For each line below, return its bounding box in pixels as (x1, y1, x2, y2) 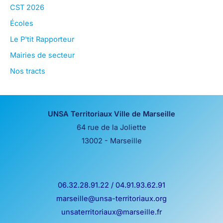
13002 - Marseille (81, 136, 142, 145)
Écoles (10, 19, 33, 28)
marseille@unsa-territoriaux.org (56, 194, 167, 204)
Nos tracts (10, 67, 45, 76)
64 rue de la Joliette (77, 122, 146, 132)
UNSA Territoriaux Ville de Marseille (48, 109, 175, 118)
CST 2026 (10, 3, 44, 12)
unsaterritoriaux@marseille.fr (61, 208, 162, 217)
